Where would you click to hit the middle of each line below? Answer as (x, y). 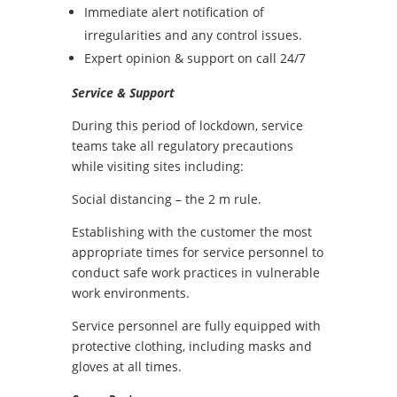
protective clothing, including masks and (191, 346)
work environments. (130, 293)
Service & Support (123, 93)
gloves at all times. (126, 366)
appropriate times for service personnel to (197, 252)
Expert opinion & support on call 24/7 (195, 58)
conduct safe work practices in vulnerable (195, 272)
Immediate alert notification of (174, 12)
